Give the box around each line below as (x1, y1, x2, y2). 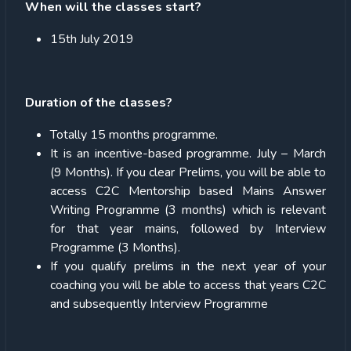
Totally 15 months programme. (50, 125, 218, 143)
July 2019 (77, 30, 134, 48)
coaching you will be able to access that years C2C (50, 276, 326, 294)
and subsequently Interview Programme (50, 295, 268, 313)
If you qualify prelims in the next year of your (50, 257, 326, 275)
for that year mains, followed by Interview (50, 219, 326, 237)
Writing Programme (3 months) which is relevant (50, 201, 326, 219)
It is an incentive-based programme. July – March (50, 144, 326, 162)
